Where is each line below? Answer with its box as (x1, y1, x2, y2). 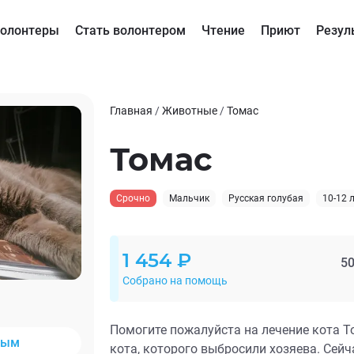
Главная (110, 104, 153, 117)
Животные (162, 104, 217, 117)
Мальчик (169, 193, 209, 204)
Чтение (201, 23, 245, 38)
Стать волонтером (74, 23, 186, 38)
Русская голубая (228, 193, 303, 204)
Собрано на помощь (122, 274, 228, 287)
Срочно (116, 193, 150, 204)
